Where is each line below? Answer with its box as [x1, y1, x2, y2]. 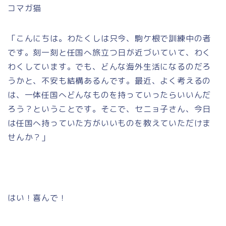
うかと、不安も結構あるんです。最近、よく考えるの [8, 75, 211, 86]
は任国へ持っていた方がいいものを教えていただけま [8, 117, 211, 129]
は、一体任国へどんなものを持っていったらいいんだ [8, 89, 211, 100]
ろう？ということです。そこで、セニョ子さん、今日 [8, 103, 211, 115]
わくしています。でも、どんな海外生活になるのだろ [8, 61, 211, 72]
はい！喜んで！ [8, 192, 67, 203]
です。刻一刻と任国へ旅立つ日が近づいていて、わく [8, 46, 211, 58]
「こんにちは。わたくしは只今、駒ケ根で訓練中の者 [8, 32, 211, 44]
